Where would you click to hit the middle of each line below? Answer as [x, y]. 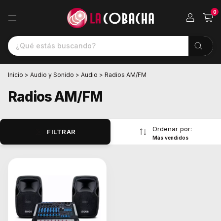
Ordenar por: [172, 129]
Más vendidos [170, 138]
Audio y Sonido [52, 75]
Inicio [16, 75]
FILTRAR [61, 132]
